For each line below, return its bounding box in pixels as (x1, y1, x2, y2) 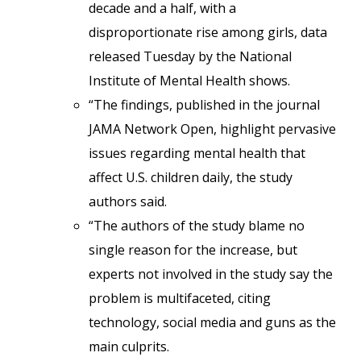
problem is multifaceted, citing (89, 289, 271, 307)
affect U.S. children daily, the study (89, 168, 293, 186)
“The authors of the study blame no (89, 217, 305, 234)
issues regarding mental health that (89, 144, 305, 162)
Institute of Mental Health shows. (89, 72, 290, 89)
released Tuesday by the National (89, 48, 292, 65)
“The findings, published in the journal (89, 96, 320, 114)
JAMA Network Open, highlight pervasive (89, 120, 336, 138)
